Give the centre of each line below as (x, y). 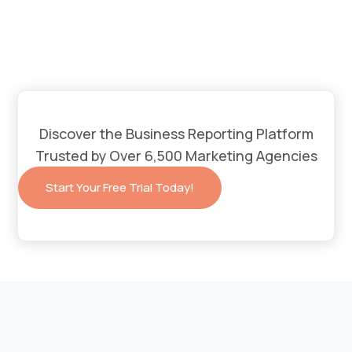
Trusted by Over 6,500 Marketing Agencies (176, 156)
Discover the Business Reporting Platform (176, 134)
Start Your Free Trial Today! (120, 188)
